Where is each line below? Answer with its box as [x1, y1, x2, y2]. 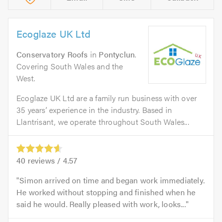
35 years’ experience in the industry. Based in [16, 104, 172, 116]
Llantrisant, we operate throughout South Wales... [16, 116, 189, 128]
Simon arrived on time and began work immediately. [19, 174, 205, 186]
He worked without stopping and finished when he [16, 186, 196, 198]
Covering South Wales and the [16, 60, 123, 72]
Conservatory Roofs [16, 49, 88, 60]
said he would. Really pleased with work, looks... [16, 198, 186, 210]
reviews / [25, 155, 63, 166]
